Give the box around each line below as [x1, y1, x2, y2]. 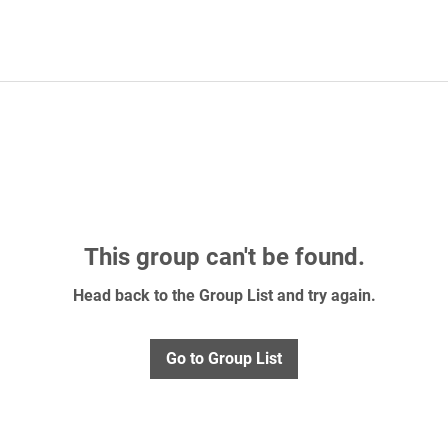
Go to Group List [166, 348, 282, 368]
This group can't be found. [83, 242, 365, 271]
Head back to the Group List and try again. [72, 285, 376, 305]
